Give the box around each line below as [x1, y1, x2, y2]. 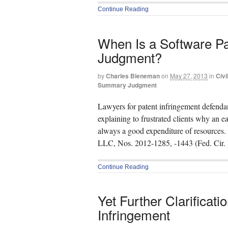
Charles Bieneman [106, 71, 160, 80]
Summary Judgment [98, 80, 157, 90]
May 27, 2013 [170, 71, 208, 80]
